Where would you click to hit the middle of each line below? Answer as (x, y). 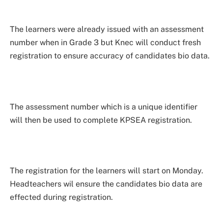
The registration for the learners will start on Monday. (107, 170)
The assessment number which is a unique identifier (104, 107)
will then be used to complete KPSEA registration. (101, 120)
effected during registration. (61, 197)
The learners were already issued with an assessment (107, 29)
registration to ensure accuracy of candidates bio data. (110, 56)
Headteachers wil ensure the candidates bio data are (106, 184)
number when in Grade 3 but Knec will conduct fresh (105, 43)
